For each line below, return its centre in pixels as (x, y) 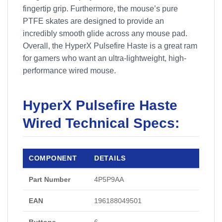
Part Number (50, 179)
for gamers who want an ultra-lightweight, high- (105, 58)
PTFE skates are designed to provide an (93, 21)
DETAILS (110, 158)
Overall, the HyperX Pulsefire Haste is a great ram (110, 46)
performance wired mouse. (69, 71)
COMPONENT (53, 158)
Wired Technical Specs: (101, 123)
